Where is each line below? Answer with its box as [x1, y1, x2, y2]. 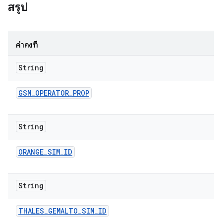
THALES [18, 206, 44, 216]
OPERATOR [35, 88, 69, 98]
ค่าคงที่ [16, 40, 38, 50]
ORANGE [18, 147, 44, 157]
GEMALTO [48, 206, 78, 216]
